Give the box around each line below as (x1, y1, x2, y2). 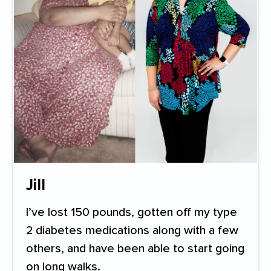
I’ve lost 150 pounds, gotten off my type (26, 204, 237, 220)
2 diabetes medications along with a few (26, 223, 238, 238)
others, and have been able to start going (26, 241, 244, 256)
